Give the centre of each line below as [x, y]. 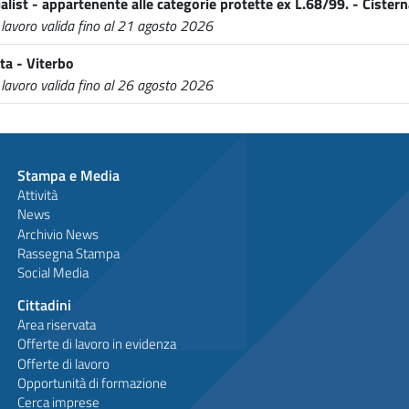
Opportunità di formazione [92, 383]
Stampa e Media [68, 175]
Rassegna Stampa [68, 253]
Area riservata [56, 325]
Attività [37, 195]
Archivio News [58, 234]
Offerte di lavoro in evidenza [96, 344]
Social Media [52, 272]
